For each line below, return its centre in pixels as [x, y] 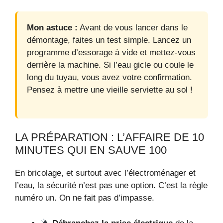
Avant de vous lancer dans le [133, 27]
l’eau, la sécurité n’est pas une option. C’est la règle [111, 186]
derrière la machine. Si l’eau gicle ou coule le [110, 65]
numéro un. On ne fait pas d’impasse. [85, 198]
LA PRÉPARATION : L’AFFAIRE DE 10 [110, 137]
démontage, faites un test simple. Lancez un [109, 40]
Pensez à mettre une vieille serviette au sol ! [110, 90]
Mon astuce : [52, 27]
